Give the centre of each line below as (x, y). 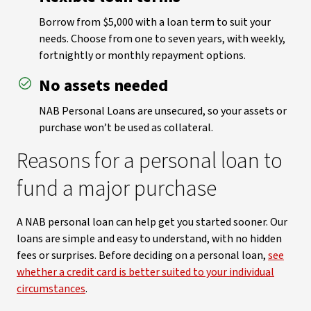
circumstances (51, 289)
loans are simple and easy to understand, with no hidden (149, 239)
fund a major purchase (117, 189)
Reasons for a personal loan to (150, 161)
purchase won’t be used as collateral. (126, 128)
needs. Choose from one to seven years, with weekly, (162, 39)
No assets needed (103, 86)
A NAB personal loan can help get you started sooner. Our (152, 222)
